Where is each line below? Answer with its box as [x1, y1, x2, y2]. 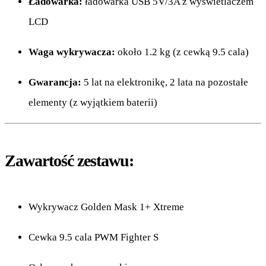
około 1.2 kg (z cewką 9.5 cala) [115, 46, 249, 58]
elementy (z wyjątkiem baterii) [28, 97, 157, 109]
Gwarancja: [28, 77, 81, 88]
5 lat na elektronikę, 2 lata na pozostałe [81, 77, 248, 88]
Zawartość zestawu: [5, 151, 134, 170]
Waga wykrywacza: [28, 46, 115, 58]
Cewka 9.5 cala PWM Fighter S [28, 232, 159, 243]
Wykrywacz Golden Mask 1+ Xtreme [28, 201, 184, 213]
